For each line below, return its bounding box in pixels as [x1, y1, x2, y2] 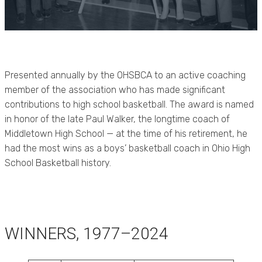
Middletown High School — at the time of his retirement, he [5, 128, 247, 139]
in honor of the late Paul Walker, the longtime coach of [5, 113, 230, 125]
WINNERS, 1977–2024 [5, 224, 168, 243]
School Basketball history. [5, 157, 111, 168]
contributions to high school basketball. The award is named [5, 99, 254, 110]
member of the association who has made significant [5, 84, 225, 95]
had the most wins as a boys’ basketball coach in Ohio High [5, 143, 250, 154]
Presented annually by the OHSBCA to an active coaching [5, 70, 246, 81]
